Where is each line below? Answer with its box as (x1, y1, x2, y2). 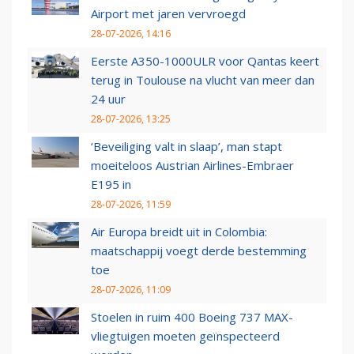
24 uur (91, 91, 126, 107)
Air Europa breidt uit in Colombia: (91, 224, 267, 240)
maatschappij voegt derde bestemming (91, 243, 307, 259)
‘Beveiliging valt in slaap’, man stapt (91, 138, 282, 155)
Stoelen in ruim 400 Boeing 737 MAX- (91, 309, 293, 326)
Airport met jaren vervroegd (91, 6, 246, 22)
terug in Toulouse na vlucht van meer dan (91, 72, 314, 88)
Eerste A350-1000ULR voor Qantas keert (91, 53, 319, 70)
